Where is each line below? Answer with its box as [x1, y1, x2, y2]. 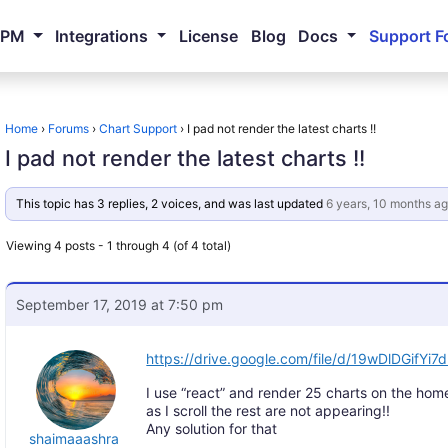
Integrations [55, 26, 149, 46]
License [178, 26, 238, 46]
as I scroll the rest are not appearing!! [146, 402, 391, 419]
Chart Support [99, 121, 178, 136]
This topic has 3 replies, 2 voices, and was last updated [15, 196, 326, 211]
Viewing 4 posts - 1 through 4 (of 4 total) [6, 238, 232, 253]
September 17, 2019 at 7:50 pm [16, 296, 224, 313]
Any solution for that [146, 420, 278, 437]
